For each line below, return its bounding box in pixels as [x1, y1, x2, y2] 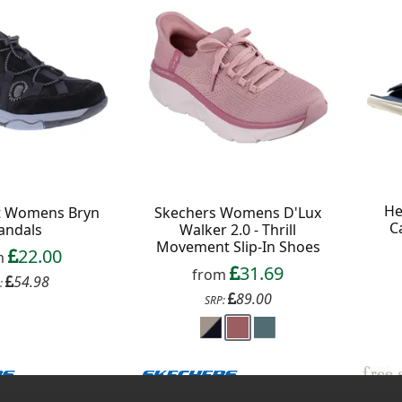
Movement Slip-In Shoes [155, 236, 320, 257]
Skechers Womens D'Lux [154, 202, 322, 223]
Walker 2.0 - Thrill [179, 219, 297, 240]
